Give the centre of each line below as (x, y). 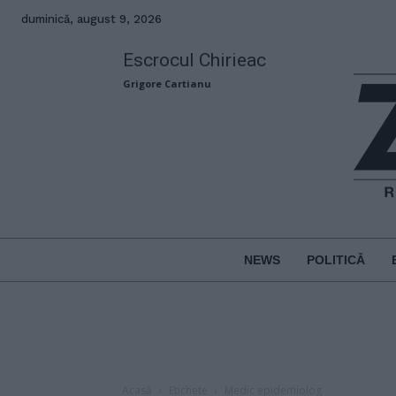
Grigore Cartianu (168, 84)
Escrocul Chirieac (195, 60)
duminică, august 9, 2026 (91, 19)
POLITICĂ (335, 259)
